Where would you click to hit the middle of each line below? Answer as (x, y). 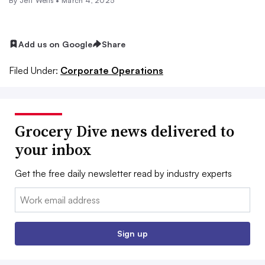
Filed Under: (33, 71)
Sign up (132, 234)
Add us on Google (55, 44)
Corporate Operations (112, 71)
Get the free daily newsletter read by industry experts (123, 174)
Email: (27, 195)
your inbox (53, 150)
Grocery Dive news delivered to (125, 132)
